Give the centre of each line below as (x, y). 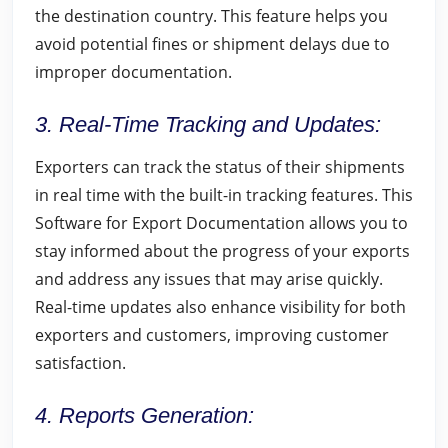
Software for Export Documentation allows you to (221, 223)
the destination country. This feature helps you (211, 16)
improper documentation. (133, 72)
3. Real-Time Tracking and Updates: (208, 124)
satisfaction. (80, 363)
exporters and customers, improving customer (212, 335)
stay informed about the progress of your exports (222, 251)
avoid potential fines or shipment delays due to (212, 44)
